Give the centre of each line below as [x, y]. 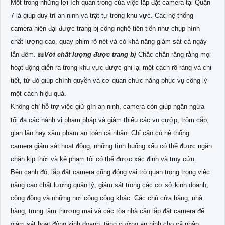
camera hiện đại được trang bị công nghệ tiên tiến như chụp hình [105, 28]
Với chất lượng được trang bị [90, 54]
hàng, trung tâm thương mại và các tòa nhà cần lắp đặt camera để [107, 211]
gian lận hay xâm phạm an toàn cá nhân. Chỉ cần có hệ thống [100, 133]
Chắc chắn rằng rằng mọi [174, 54]
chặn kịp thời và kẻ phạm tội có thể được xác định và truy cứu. [103, 159]
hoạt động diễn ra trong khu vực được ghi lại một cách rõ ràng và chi [111, 67]
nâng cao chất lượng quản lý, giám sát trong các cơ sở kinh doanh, [109, 185]
